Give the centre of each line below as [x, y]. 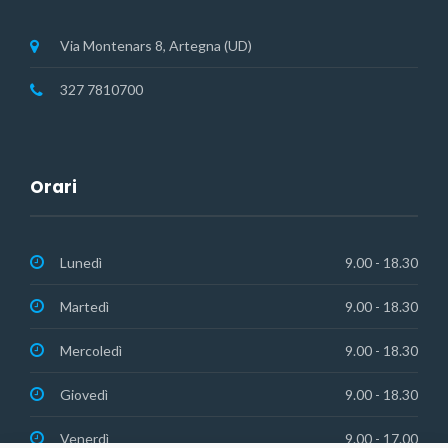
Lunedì [81, 263]
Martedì [84, 307]
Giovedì [84, 395]
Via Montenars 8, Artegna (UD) [156, 46]
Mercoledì [91, 351]
